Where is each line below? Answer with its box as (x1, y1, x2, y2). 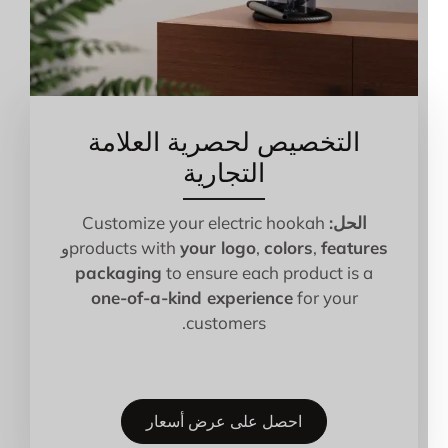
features (340, 236, 408, 258)
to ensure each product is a (182, 261, 393, 283)
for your (312, 286, 378, 308)
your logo (199, 236, 276, 258)
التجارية (203, 155, 285, 189)
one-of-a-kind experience (110, 286, 313, 308)
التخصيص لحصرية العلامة (108, 124, 380, 158)
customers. (206, 311, 286, 333)
